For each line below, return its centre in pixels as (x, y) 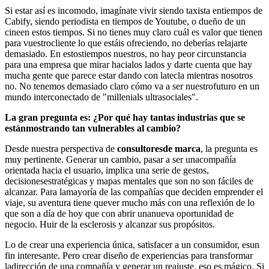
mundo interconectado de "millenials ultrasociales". (101, 97)
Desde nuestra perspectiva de (61, 148)
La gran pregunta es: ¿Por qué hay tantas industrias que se (125, 117)
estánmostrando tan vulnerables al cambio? (93, 128)
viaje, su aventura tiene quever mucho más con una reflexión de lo (130, 202)
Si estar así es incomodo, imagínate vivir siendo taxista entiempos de (134, 10)
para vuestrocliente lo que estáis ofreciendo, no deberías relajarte (126, 43)
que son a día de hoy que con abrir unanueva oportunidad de (119, 213)
